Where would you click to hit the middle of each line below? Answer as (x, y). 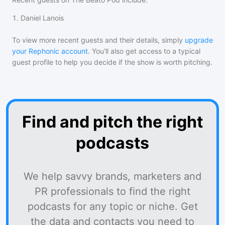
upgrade (199, 40)
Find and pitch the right (113, 122)
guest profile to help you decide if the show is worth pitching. (112, 62)
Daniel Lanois (42, 18)
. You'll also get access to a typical (144, 51)
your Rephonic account (50, 51)
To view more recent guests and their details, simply (97, 40)
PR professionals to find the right (113, 191)
